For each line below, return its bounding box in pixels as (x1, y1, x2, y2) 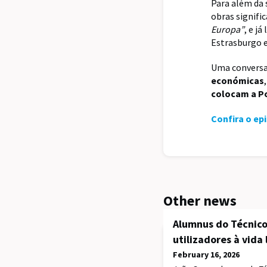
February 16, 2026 (173, 249, 240, 260)
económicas (211, 74, 264, 87)
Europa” (211, 23, 244, 36)
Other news (163, 191, 237, 210)
